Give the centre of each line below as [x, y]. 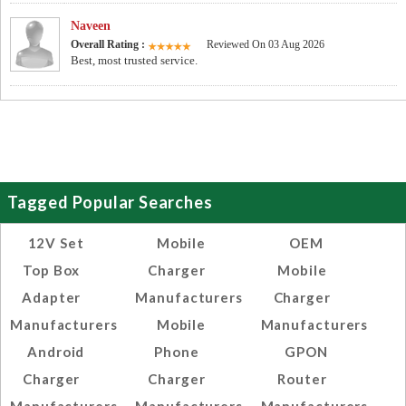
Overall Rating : [109, 45]
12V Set [56, 243]
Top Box [52, 271]
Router [302, 379]
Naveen [91, 26]
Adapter [52, 298]
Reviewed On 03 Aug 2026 [266, 45]
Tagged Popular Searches [110, 203]
